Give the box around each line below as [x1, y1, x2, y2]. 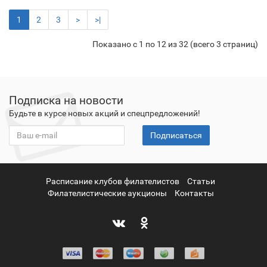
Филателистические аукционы [47, 188, 167, 198]
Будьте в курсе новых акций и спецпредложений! [9, 108, 200, 118]
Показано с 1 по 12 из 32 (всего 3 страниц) [92, 39, 258, 49]
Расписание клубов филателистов [46, 176, 179, 186]
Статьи [187, 176, 215, 186]
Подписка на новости [9, 93, 123, 107]
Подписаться [150, 130, 202, 140]
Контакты [174, 188, 214, 198]
